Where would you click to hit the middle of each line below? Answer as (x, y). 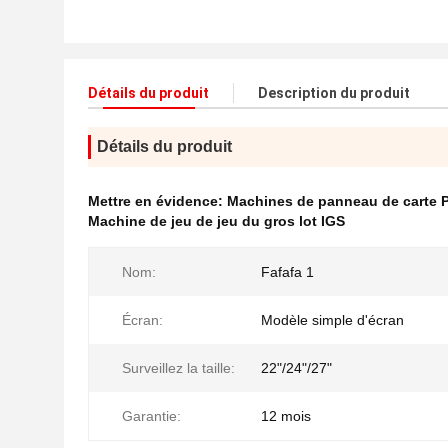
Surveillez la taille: (178, 368)
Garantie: (151, 416)
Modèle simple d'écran (332, 320)
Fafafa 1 (287, 272)
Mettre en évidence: (157, 201)
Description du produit (334, 93)
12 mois (286, 416)
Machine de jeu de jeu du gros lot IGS (216, 221)
